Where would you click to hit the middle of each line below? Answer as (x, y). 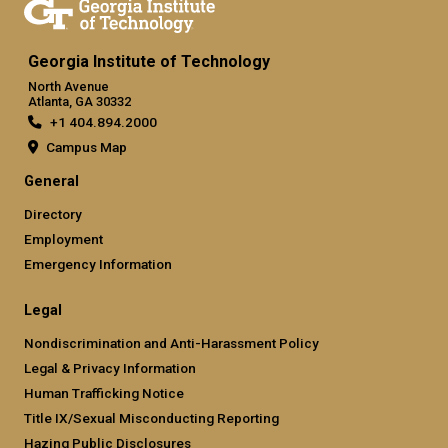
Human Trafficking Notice (104, 392)
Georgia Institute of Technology (149, 61)
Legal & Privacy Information (110, 367)
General (51, 181)
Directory (53, 213)
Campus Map (86, 146)
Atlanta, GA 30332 (79, 101)
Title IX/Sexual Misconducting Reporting (151, 417)
